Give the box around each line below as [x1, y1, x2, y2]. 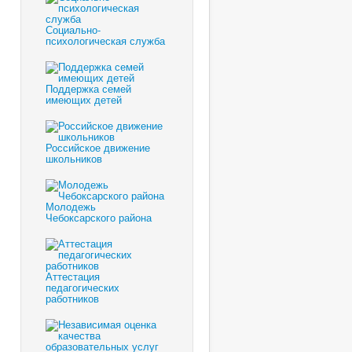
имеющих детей [46, 91, 122, 107]
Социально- [46, 21, 101, 37]
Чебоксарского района [46, 209, 152, 225]
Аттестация [46, 268, 100, 284]
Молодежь [46, 198, 96, 214]
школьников [46, 150, 102, 166]
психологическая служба [46, 32, 165, 48]
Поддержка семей [46, 80, 131, 96]
